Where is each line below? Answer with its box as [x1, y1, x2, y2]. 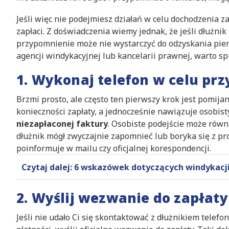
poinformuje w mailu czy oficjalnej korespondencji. [16, 143, 211, 154]
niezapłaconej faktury [16, 118, 108, 129]
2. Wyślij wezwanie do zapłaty [16, 189, 228, 207]
